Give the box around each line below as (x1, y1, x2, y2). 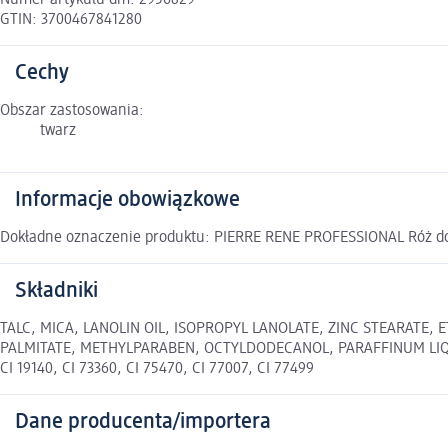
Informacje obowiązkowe (15, 189, 240, 212)
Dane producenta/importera (15, 411, 271, 434)
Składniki (15, 280, 98, 303)
